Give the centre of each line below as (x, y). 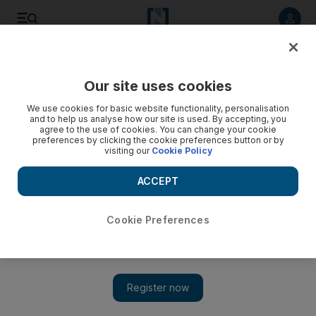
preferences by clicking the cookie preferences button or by (158, 140)
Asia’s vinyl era (51, 300)
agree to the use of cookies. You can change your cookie (158, 129)
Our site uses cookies (158, 86)
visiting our (128, 151)
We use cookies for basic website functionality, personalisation (158, 108)
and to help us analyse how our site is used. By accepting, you (158, 119)
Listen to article (91, 59)
